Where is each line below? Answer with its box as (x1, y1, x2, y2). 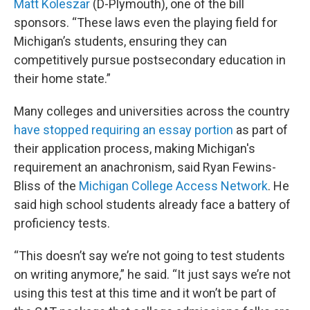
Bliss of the (14, 179, 79, 193)
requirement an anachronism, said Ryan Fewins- (14, 160, 276, 174)
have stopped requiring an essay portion (14, 122, 233, 137)
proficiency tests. (14, 216, 110, 230)
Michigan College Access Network (79, 179, 268, 193)
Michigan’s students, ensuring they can (14, 34, 227, 48)
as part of (233, 122, 288, 137)
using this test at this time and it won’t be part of (14, 286, 277, 300)
